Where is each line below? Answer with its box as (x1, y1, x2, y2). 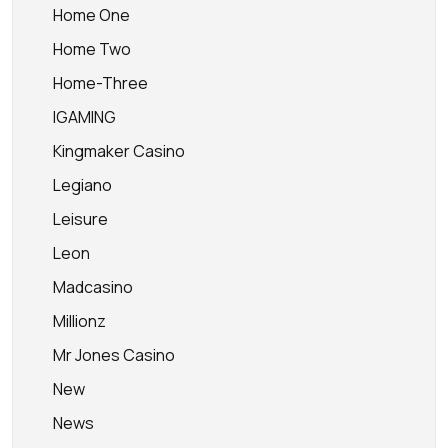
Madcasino (53, 276, 133, 298)
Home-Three (53, 72, 148, 94)
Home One (53, 4, 130, 26)
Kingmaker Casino (53, 140, 185, 162)
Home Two (53, 38, 131, 60)
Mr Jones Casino (53, 344, 175, 366)
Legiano (53, 174, 112, 196)
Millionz (53, 310, 106, 332)
